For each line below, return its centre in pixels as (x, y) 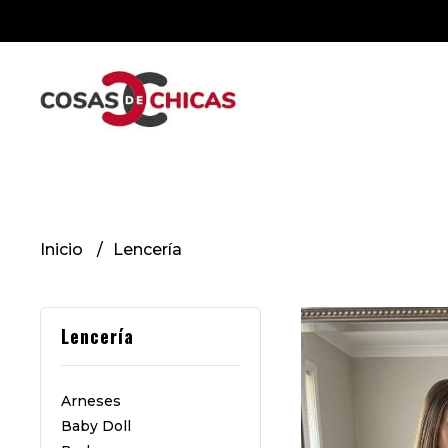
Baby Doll (96, 426)
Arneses (91, 401)
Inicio (63, 249)
